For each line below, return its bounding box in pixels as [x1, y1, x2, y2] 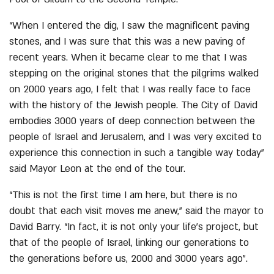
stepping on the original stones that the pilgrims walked [9, 67, 259, 80]
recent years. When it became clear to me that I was [9, 51, 247, 64]
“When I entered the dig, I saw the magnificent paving [9, 19, 250, 32]
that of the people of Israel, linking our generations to [9, 236, 249, 250]
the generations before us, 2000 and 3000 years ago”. [9, 252, 248, 265]
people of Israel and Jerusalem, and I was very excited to [9, 130, 262, 144]
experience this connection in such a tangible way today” [9, 146, 264, 160]
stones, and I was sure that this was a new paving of [9, 35, 245, 48]
